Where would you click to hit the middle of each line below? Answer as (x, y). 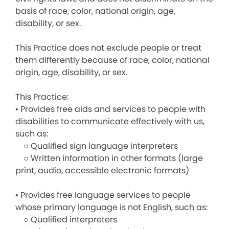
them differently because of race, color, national (112, 60)
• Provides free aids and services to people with (110, 109)
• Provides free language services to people (103, 195)
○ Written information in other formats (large (109, 158)
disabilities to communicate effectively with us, (110, 121)
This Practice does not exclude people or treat (108, 48)
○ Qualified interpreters (66, 220)
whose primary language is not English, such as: (111, 207)
